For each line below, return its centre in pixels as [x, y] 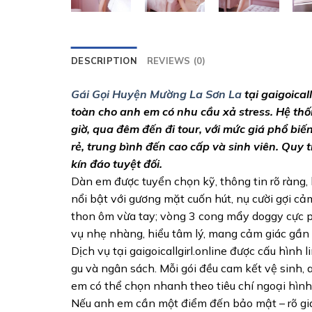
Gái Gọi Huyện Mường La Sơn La [156, 94]
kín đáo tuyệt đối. [117, 163]
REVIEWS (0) [176, 60]
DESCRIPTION [104, 60]
